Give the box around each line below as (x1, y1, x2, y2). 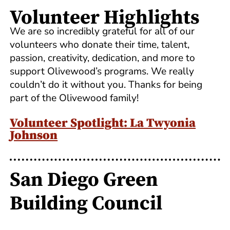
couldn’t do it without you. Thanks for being (10, 78, 203, 92)
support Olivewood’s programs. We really (10, 65, 195, 79)
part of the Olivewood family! (10, 91, 139, 105)
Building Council (10, 191, 163, 217)
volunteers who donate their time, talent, (10, 38, 190, 52)
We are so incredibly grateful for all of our (10, 25, 195, 39)
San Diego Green (10, 168, 159, 193)
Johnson (10, 128, 58, 144)
